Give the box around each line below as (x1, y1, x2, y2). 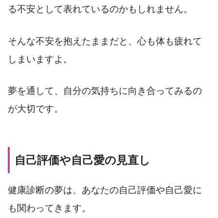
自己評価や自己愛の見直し (15, 154, 150, 167)
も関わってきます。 (8, 203, 91, 214)
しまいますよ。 (8, 54, 73, 64)
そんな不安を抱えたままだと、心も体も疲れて (8, 36, 202, 46)
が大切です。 (8, 104, 63, 114)
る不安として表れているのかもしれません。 (8, 3, 193, 14)
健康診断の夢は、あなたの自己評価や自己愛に (8, 185, 202, 196)
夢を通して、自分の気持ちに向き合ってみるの (8, 86, 202, 96)
